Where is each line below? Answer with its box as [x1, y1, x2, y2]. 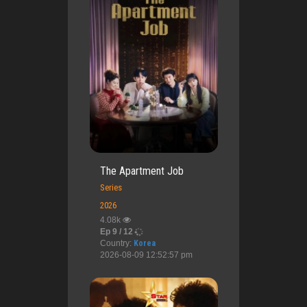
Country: [99, 238, 134, 249]
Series [99, 182, 122, 193]
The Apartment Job [99, 164, 184, 178]
